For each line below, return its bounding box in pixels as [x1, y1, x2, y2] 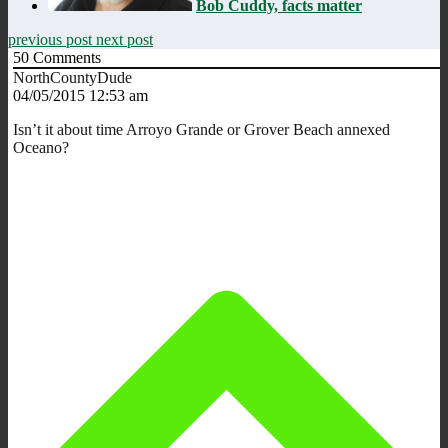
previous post [8, 30, 96, 48]
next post [96, 30, 153, 48]
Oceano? [13, 138, 69, 156]
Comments [29, 48, 101, 66]
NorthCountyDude [13, 68, 132, 86]
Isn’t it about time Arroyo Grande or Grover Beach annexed [13, 120, 390, 138]
